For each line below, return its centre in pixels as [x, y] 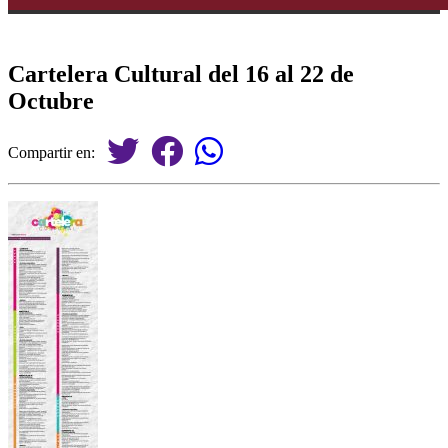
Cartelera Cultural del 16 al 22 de [181, 73]
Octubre [51, 100]
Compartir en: [57, 152]
